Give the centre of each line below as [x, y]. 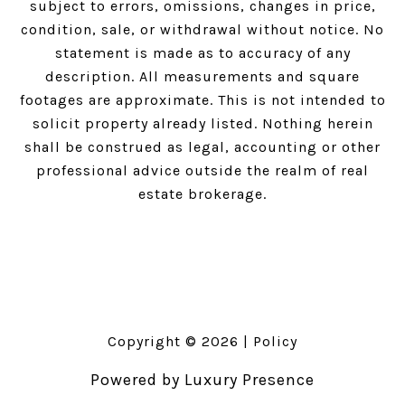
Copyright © [155, 342]
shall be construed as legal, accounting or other [202, 147]
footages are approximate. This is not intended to [202, 100]
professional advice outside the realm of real [202, 171]
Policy [275, 342]
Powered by [137, 380]
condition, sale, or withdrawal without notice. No [202, 30]
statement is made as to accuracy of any [202, 53]
